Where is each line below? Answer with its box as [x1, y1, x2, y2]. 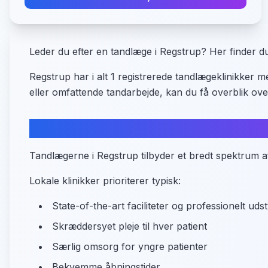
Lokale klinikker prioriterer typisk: [29, 175, 181, 187]
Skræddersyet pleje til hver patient [52, 220, 207, 232]
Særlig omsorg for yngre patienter [52, 240, 208, 252]
